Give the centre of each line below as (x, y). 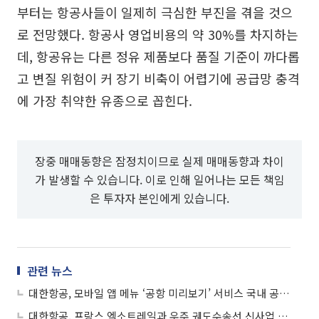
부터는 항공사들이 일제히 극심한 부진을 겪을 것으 (155, 12)
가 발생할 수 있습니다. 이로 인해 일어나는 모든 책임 (159, 179)
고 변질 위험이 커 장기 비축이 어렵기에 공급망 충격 (158, 78)
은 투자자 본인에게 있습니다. (159, 198)
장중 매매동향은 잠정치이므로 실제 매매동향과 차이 (159, 161)
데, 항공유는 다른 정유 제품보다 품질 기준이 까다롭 (158, 56)
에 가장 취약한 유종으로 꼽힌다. (105, 100)
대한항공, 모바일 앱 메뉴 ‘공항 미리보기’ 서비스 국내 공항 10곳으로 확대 (284, 293)
